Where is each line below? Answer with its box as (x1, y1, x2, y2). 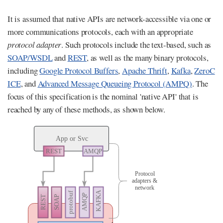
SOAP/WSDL (7, 52, 53, 64)
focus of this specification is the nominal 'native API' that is (7, 91, 199, 103)
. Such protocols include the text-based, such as (61, 39, 212, 51)
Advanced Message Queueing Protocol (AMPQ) (37, 78, 192, 90)
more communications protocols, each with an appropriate (7, 26, 193, 38)
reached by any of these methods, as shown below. (7, 104, 165, 115)
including (7, 65, 40, 77)
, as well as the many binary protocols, (87, 52, 209, 64)
